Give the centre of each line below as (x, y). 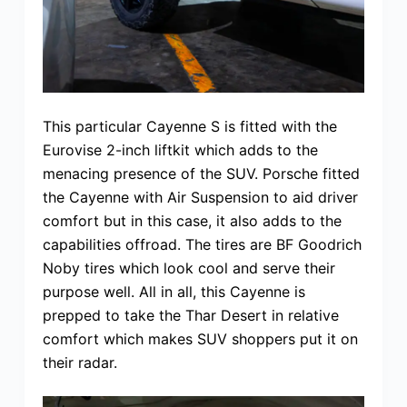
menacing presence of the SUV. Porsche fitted (201, 173)
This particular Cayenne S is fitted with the (189, 126)
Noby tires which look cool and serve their (189, 268)
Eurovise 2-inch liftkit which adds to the (180, 149)
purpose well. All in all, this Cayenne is (174, 291)
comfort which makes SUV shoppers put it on (200, 338)
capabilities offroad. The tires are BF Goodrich (202, 244)
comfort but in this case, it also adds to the (192, 220)
